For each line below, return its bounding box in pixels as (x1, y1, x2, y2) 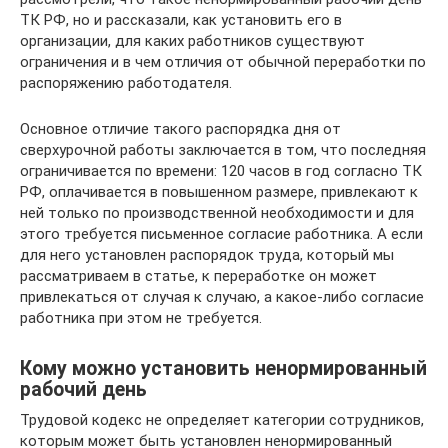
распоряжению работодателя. (20, 74, 232, 92)
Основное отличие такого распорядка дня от (20, 120, 341, 138)
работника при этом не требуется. (20, 309, 262, 327)
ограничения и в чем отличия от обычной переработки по (20, 53, 426, 71)
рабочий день (20, 378, 147, 402)
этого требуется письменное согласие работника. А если (20, 225, 423, 243)
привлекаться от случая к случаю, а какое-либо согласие (20, 288, 424, 306)
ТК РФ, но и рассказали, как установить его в (20, 11, 342, 29)
